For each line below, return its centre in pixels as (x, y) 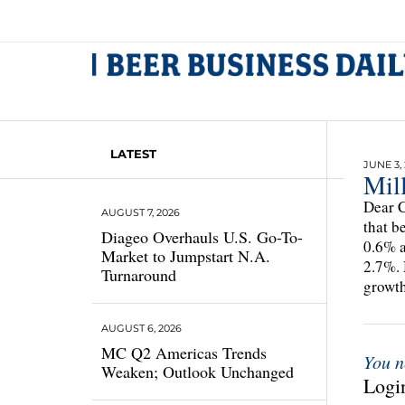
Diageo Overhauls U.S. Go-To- (202, 237)
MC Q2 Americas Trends (184, 353)
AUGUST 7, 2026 (141, 212)
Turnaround (139, 275)
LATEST (133, 154)
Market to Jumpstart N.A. (186, 256)
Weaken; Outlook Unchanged (198, 372)
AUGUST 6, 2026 (141, 328)
